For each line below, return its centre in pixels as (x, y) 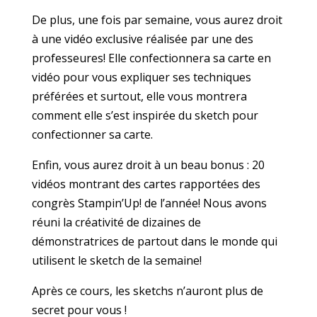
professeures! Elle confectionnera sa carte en (151, 58)
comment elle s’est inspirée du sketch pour (145, 116)
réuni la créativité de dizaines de (116, 223)
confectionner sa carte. (92, 135)
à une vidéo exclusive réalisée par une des (142, 39)
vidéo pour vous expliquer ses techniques (141, 77)
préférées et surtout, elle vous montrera (139, 97)
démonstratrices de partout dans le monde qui (154, 242)
